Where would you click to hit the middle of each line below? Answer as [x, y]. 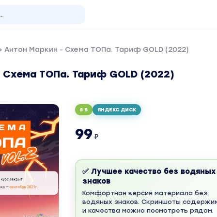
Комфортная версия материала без [145, 193]
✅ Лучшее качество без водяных [149, 171]
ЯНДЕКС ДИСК [116, 110]
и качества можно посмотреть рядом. [148, 210]
